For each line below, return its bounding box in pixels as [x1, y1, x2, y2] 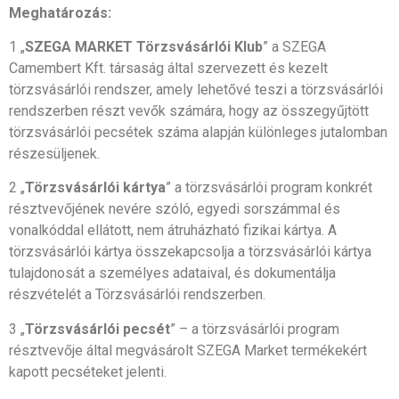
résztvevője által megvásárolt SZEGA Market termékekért [9, 341, 367, 359]
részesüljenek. [9, 144, 100, 162]
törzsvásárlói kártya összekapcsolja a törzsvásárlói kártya [9, 243, 371, 261]
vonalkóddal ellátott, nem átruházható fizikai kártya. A [9, 222, 337, 240]
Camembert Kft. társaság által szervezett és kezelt [9, 59, 328, 77]
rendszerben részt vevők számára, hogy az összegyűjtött [9, 102, 369, 119]
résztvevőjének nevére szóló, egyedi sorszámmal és [9, 200, 340, 218]
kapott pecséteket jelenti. [9, 362, 167, 380]
